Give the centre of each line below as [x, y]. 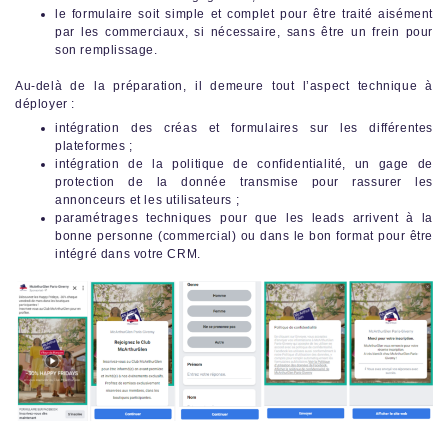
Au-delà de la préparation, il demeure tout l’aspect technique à [224, 85]
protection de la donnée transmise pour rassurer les [244, 181]
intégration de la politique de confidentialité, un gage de [244, 163]
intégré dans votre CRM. [128, 253]
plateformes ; [94, 145]
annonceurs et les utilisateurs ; [151, 199]
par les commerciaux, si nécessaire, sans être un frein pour [244, 31]
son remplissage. [106, 49]
